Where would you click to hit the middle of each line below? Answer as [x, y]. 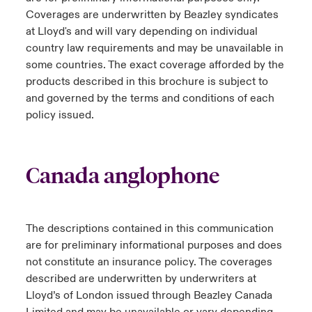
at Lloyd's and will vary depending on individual [141, 31]
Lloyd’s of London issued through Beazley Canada [149, 295]
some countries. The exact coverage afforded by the [155, 65]
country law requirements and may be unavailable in [154, 48]
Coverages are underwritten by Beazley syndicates [152, 15]
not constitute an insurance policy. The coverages [149, 262]
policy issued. [60, 115]
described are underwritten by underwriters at [141, 279]
